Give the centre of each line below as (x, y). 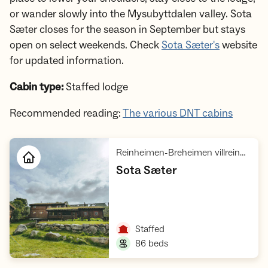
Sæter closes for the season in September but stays (127, 30)
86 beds (152, 244)
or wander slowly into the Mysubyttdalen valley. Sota (131, 14)
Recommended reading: (66, 114)
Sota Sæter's (191, 45)
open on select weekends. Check (86, 45)
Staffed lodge (96, 87)
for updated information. (67, 61)
